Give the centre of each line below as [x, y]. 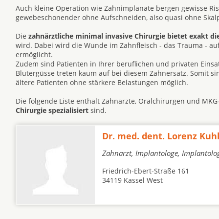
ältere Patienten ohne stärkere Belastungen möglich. [102, 82]
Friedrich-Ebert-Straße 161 [146, 171]
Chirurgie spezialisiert [52, 110]
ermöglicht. [34, 55]
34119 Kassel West [132, 180]
